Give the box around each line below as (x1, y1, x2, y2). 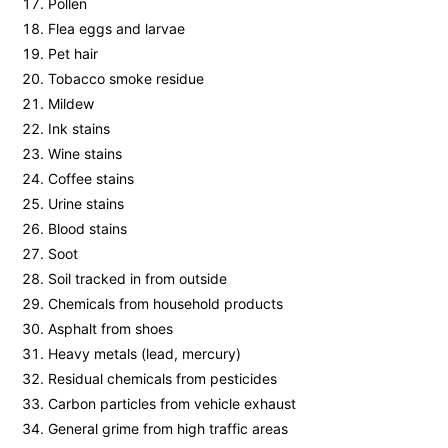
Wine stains (48, 145, 122, 163)
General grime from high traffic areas (48, 420, 288, 438)
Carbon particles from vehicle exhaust (48, 395, 296, 413)
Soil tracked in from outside (48, 270, 227, 288)
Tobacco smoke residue (48, 70, 204, 88)
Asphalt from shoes (48, 320, 173, 338)
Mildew (48, 95, 94, 113)
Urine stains (48, 195, 124, 213)
